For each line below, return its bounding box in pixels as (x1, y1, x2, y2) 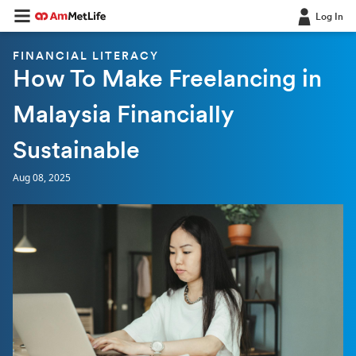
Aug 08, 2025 (13, 171, 71, 184)
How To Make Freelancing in (13, 68, 322, 93)
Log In (315, 13, 343, 22)
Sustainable (13, 140, 140, 164)
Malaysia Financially (13, 104, 234, 129)
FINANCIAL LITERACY (13, 51, 159, 63)
